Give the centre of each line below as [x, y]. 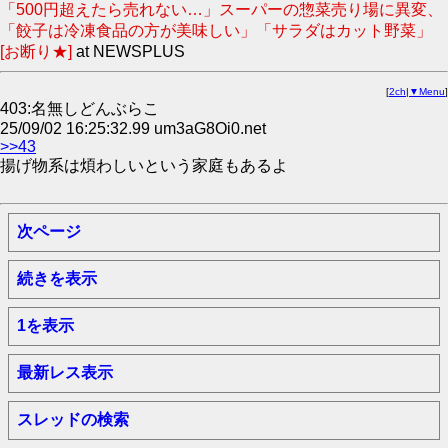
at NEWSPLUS [130, 51]
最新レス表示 [65, 372]
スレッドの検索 [73, 419]
